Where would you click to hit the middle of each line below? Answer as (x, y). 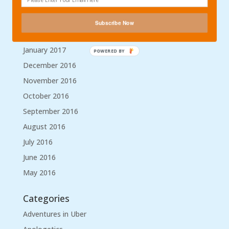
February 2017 (47, 35)
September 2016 (50, 111)
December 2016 (49, 65)
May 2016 (39, 173)
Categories (46, 198)
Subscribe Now (114, 22)
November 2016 (50, 81)
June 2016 (39, 157)
